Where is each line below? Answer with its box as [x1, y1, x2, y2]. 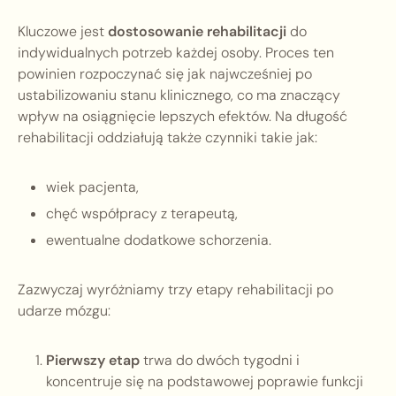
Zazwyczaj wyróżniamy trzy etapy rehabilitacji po [18, 280, 333, 300]
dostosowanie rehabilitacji [108, 22, 286, 42]
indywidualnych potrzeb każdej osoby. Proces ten [18, 43, 334, 63]
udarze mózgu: [18, 301, 110, 321]
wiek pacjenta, [46, 178, 139, 197]
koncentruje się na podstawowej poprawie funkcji [46, 372, 363, 392]
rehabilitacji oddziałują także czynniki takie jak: [18, 128, 317, 148]
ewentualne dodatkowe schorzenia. [46, 231, 271, 250]
